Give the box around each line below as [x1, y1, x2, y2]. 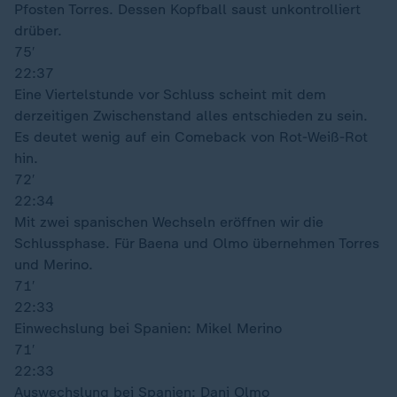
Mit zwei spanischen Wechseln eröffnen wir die [14, 214, 323, 230]
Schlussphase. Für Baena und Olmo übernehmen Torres [14, 235, 379, 252]
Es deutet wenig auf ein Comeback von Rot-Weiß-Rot [14, 128, 368, 145]
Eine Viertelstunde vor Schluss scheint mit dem [14, 86, 326, 103]
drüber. [14, 22, 62, 39]
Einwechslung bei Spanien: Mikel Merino [14, 320, 282, 337]
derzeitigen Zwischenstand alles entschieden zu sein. [14, 107, 368, 124]
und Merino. [14, 256, 93, 273]
